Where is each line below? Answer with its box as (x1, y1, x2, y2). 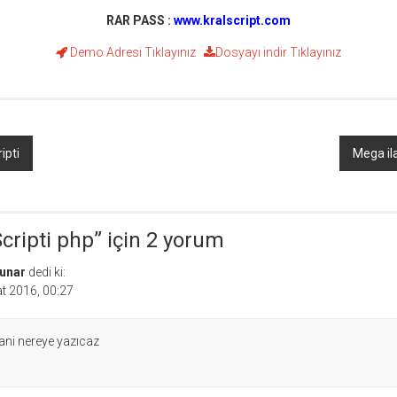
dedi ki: (27, 265, 66, 280)
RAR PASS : (106, 13, 174, 28)
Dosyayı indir (215, 45, 287, 60)
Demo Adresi (70, 45, 142, 60)
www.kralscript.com (174, 13, 291, 28)
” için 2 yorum (93, 228, 224, 253)
